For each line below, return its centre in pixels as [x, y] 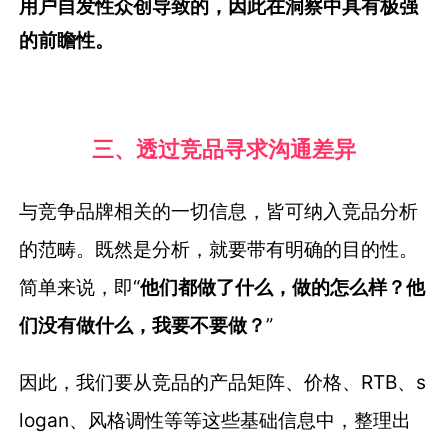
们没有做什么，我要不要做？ [143, 324]
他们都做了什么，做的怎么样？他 [283, 286]
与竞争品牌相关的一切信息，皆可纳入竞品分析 [219, 210]
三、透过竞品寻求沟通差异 [224, 148]
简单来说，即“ [80, 286]
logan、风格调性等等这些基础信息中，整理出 [215, 419]
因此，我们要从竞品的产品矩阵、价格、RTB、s [223, 381]
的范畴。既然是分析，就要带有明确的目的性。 [219, 248]
